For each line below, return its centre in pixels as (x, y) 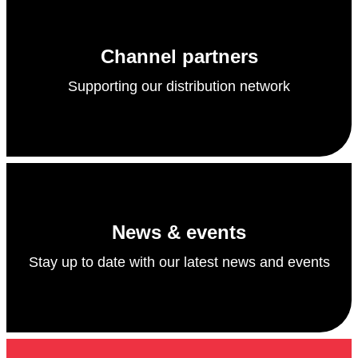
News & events (179, 233)
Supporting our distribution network (179, 86)
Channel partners (179, 57)
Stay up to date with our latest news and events (179, 262)
